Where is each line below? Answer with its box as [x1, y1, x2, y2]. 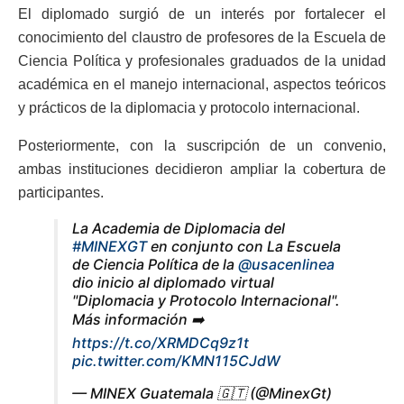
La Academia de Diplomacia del [72, 219, 285, 238]
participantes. [18, 185, 104, 201]
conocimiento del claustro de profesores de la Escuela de [18, 30, 386, 46]
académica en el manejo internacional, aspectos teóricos [18, 77, 386, 93]
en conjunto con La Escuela [147, 237, 341, 256]
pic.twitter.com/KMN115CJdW [72, 352, 280, 371]
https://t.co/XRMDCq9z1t [72, 334, 249, 353]
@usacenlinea [238, 255, 335, 274]
